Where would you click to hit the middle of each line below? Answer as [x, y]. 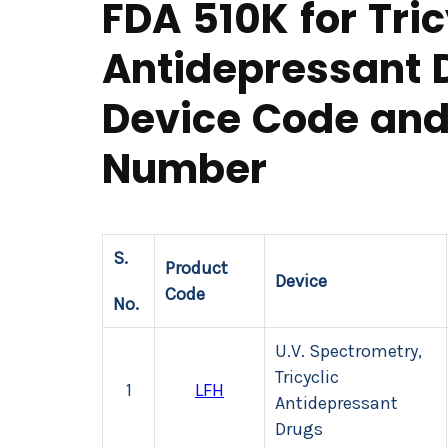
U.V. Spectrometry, [348, 351]
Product [196, 268]
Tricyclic [307, 377]
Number [184, 169]
